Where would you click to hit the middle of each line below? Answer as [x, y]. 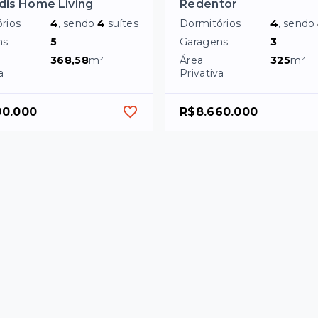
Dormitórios [210, 23]
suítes [123, 23]
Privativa [202, 73]
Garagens [204, 42]
